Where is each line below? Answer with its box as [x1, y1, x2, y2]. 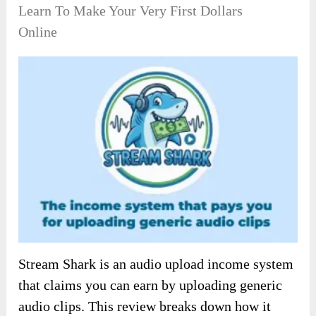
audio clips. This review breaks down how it [18, 298, 272, 315]
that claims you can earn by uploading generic [18, 277, 283, 293]
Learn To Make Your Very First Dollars [18, 3, 243, 19]
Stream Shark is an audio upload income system [18, 256, 294, 272]
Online [18, 24, 58, 40]
